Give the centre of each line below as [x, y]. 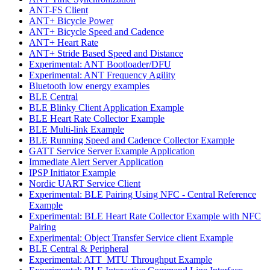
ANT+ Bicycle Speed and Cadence [96, 31]
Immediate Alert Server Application [96, 162]
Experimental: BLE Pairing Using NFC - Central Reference [143, 194]
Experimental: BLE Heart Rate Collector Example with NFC [145, 216]
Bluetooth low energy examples [89, 86]
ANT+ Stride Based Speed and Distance [106, 53]
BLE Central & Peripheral [79, 248]
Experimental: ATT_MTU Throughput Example [121, 259]
